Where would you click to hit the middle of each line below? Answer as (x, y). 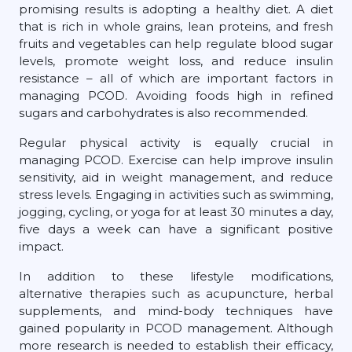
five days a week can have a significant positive (176, 229)
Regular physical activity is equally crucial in (176, 142)
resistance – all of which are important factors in (176, 78)
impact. (41, 246)
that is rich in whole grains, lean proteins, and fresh (176, 26)
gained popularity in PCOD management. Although (176, 328)
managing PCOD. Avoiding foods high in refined (176, 95)
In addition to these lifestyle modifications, (176, 276)
